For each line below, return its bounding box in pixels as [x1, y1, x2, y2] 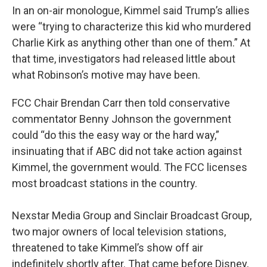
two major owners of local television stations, [12, 225, 226, 238]
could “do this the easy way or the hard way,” [12, 129, 219, 141]
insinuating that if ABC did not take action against [12, 145, 242, 157]
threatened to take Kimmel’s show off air [12, 241, 203, 254]
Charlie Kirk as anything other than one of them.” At [12, 36, 250, 49]
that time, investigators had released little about [12, 52, 235, 65]
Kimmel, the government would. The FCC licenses [12, 161, 247, 173]
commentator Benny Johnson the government [12, 113, 231, 125]
